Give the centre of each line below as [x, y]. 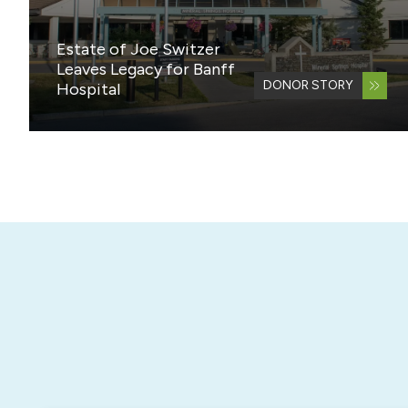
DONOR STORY [308, 86]
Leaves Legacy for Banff [146, 70]
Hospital [88, 90]
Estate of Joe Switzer [138, 50]
